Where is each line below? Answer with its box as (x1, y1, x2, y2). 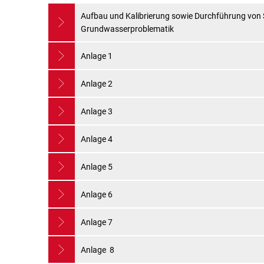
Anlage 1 (81, 51, 113, 61)
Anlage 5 (81, 161, 113, 171)
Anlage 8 (81, 245, 114, 255)
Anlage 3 (81, 106, 113, 116)
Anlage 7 (81, 217, 113, 227)
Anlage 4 (81, 134, 113, 144)
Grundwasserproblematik (81, 24, 174, 34)
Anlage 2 (81, 78, 113, 88)
